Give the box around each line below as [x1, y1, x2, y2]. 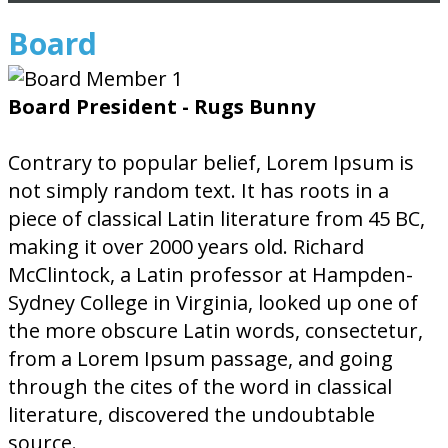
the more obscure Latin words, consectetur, [8, 317, 423, 344]
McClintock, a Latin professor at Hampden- [8, 261, 413, 288]
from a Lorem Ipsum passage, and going [8, 345, 393, 372]
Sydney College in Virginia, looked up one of [8, 289, 418, 316]
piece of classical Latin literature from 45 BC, [8, 205, 425, 232]
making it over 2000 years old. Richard [8, 233, 364, 260]
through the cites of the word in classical [8, 373, 392, 400]
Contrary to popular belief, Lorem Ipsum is [8, 149, 414, 176]
